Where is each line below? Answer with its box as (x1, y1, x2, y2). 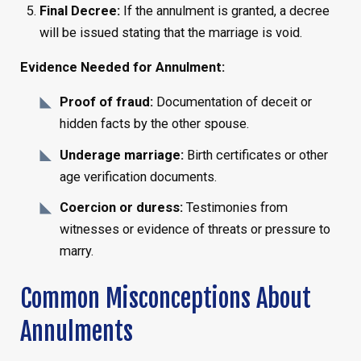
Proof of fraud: (60, 94, 154, 110)
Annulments (19, 315, 133, 347)
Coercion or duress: (60, 200, 184, 216)
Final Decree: (39, 2, 121, 19)
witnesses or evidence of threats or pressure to (60, 222, 331, 238)
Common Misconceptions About (19, 282, 311, 314)
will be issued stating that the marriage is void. (39, 24, 303, 40)
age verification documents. (60, 168, 218, 185)
